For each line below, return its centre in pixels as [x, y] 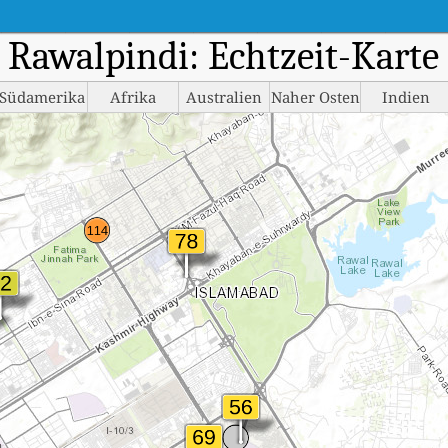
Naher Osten [315, 96]
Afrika [133, 96]
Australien [224, 96]
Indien [406, 96]
